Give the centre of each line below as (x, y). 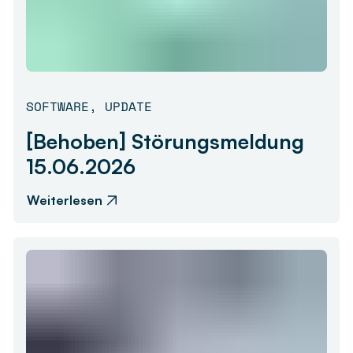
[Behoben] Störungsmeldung (165, 141)
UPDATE (128, 107)
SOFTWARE (58, 107)
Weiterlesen (65, 201)
